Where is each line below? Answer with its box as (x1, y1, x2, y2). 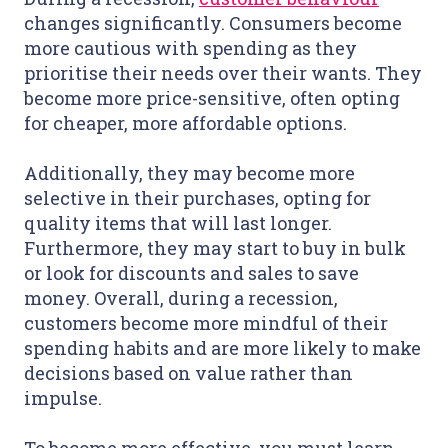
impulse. (24, 386, 102, 411)
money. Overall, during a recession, (24, 286, 338, 311)
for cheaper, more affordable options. (24, 111, 351, 136)
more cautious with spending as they (24, 36, 357, 61)
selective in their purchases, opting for (24, 186, 371, 211)
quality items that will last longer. (24, 211, 332, 236)
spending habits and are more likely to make (24, 336, 421, 361)
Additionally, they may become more (24, 161, 355, 186)
